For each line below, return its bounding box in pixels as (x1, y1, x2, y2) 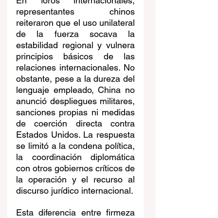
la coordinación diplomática (16, 152, 135, 163)
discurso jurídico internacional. (16, 185, 133, 196)
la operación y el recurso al (16, 174, 135, 185)
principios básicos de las (16, 51, 135, 62)
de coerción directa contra (16, 118, 135, 129)
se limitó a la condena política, (16, 141, 135, 151)
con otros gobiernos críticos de (16, 163, 135, 174)
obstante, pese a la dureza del (16, 73, 135, 84)
